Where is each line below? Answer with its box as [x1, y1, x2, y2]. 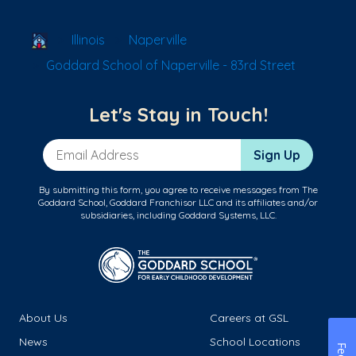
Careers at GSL [210, 311, 288, 326]
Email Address [42, 139, 128, 156]
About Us [19, 311, 68, 326]
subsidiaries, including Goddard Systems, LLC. [79, 209, 277, 222]
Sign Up [253, 147, 300, 164]
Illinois [72, 31, 105, 48]
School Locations [210, 335, 300, 350]
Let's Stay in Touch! [88, 103, 268, 127]
